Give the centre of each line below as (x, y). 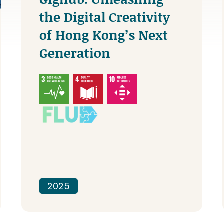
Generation (75, 53)
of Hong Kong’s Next (103, 35)
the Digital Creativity (104, 17)
